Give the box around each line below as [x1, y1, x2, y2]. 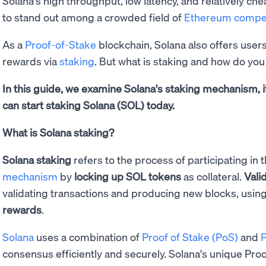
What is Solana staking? [2, 125, 114, 139]
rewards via [2, 54, 59, 68]
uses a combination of [34, 230, 142, 243]
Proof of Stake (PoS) [142, 230, 238, 243]
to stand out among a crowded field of [2, 10, 184, 24]
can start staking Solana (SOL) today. [2, 98, 175, 112]
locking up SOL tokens [74, 169, 181, 183]
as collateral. [181, 169, 244, 183]
